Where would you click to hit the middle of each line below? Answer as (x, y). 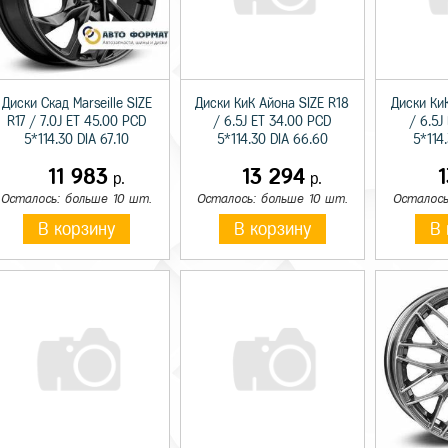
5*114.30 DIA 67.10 (77, 140)
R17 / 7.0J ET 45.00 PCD (77, 122)
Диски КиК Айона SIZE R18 (272, 104)
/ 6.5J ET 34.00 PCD (272, 122)
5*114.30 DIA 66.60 (272, 140)
